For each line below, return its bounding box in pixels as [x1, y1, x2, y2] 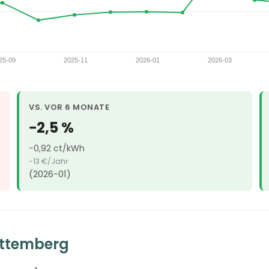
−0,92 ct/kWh [29, 142, 85, 155]
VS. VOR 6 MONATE [29, 101, 110, 113]
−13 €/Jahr [29, 156, 68, 167]
